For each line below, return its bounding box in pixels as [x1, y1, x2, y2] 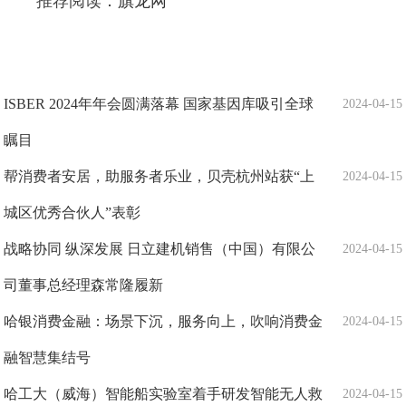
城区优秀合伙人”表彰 [4, 205, 141, 221]
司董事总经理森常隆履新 [4, 277, 164, 294]
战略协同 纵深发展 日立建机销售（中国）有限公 [4, 241, 316, 257]
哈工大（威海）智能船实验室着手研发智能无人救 [4, 386, 324, 402]
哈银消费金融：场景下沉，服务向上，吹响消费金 [4, 314, 324, 330]
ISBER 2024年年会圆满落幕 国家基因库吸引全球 [4, 96, 314, 112]
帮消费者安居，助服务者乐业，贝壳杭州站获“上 [4, 169, 315, 185]
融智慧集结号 [4, 350, 92, 366]
